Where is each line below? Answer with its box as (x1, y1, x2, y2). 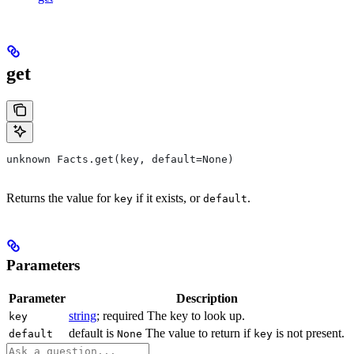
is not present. (273, 326, 345, 340)
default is (69, 326, 117, 340)
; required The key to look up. (96, 308, 245, 322)
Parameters (6, 257, 80, 274)
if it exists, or (133, 191, 203, 205)
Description (175, 291, 238, 305)
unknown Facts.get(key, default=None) (6, 153, 234, 166)
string (69, 308, 96, 322)
